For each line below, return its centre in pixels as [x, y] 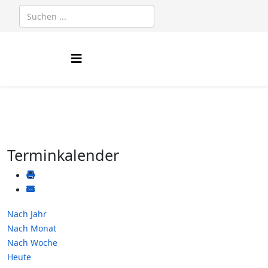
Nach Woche [32, 243]
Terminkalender [63, 155]
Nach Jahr [27, 214]
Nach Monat [32, 228]
